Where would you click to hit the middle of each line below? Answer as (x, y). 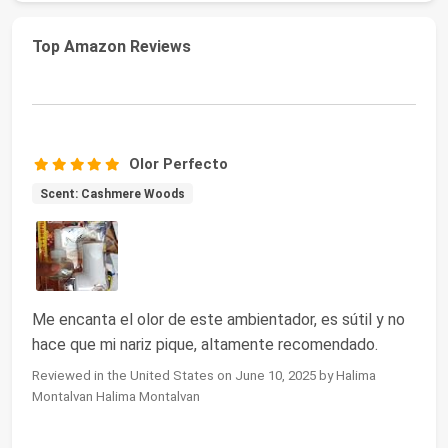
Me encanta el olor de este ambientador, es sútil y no (218, 319)
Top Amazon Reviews (111, 46)
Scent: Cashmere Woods (112, 193)
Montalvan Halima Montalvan (116, 396)
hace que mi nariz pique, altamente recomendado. (205, 344)
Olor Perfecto (179, 163)
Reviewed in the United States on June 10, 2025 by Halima (204, 375)
